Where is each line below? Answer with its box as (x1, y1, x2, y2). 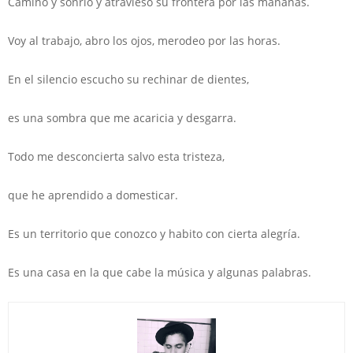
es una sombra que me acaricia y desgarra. (8, 110, 236, 125)
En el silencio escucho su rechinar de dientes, (8, 71, 249, 87)
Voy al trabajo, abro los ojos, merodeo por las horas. (8, 32, 281, 48)
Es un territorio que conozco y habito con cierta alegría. (8, 225, 300, 241)
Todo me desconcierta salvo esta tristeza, (8, 148, 225, 164)
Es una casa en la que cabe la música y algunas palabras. (8, 264, 311, 280)
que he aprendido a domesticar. (8, 187, 178, 203)
